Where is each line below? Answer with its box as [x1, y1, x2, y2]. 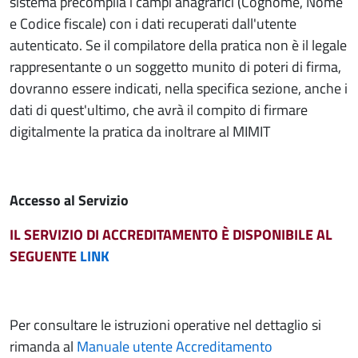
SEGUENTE [10, 245, 80, 267]
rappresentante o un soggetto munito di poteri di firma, [10, 56, 341, 78]
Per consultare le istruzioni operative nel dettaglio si [10, 314, 321, 336]
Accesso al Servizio [10, 189, 129, 211]
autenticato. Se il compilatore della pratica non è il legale [10, 34, 347, 56]
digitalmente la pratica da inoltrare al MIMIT [10, 121, 270, 142]
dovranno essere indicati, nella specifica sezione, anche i [10, 78, 348, 99]
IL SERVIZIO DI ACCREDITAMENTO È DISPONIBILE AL [10, 224, 332, 245]
